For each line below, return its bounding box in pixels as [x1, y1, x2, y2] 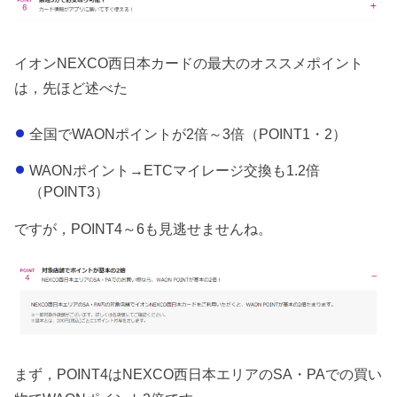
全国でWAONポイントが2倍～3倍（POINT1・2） [28, 126, 346, 143]
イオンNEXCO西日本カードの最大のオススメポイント [14, 54, 364, 71]
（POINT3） [28, 183, 109, 199]
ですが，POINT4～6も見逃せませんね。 [14, 221, 273, 237]
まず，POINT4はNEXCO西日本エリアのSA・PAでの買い [14, 365, 383, 382]
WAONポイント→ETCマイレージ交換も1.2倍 [28, 161, 320, 178]
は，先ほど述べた [14, 79, 128, 96]
